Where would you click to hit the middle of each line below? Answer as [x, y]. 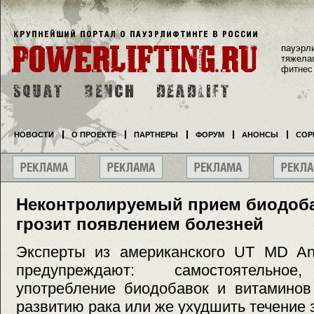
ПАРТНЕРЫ [156, 135]
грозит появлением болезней [140, 224]
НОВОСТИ [34, 135]
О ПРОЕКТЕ [94, 135]
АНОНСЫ [260, 135]
